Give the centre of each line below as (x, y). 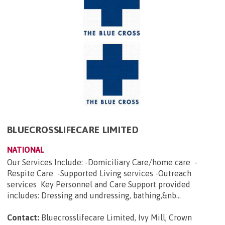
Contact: (23, 217)
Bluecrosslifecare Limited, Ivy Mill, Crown (117, 217)
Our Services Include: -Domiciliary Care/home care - (102, 162)
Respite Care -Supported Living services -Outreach (99, 173)
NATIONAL (26, 149)
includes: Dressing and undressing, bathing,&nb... (94, 195)
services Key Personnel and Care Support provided (99, 184)
